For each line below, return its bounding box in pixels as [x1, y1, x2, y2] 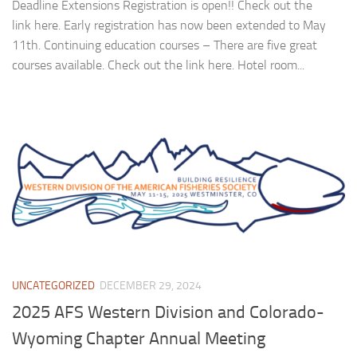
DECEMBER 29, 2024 [100, 279, 202, 293]
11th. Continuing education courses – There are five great [12, 37, 317, 53]
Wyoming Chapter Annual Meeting [12, 328, 265, 349]
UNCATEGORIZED [12, 279, 95, 293]
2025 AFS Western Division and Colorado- [12, 301, 324, 323]
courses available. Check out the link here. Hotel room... [12, 57, 304, 73]
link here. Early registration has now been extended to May [12, 18, 326, 33]
